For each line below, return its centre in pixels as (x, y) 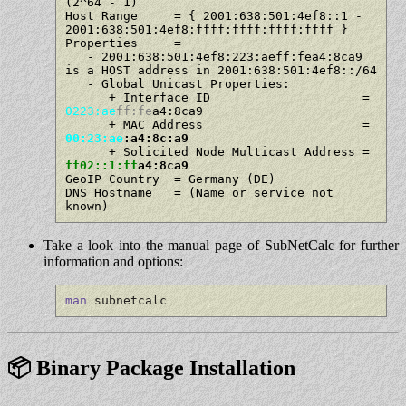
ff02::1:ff (101, 165)
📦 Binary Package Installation (151, 368)
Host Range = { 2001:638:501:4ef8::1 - (213, 15)
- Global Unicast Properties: (76, 83)
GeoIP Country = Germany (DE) (170, 179)
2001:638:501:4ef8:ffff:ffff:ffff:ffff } (206, 29)
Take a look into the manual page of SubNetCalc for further (221, 245)
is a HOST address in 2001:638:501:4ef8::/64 (221, 70)
